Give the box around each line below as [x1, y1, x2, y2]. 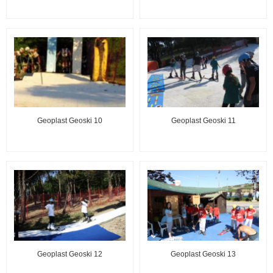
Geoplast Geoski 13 [171, 250, 236, 259]
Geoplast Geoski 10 [37, 116, 102, 126]
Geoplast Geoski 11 [171, 116, 236, 126]
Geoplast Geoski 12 [37, 250, 102, 259]
